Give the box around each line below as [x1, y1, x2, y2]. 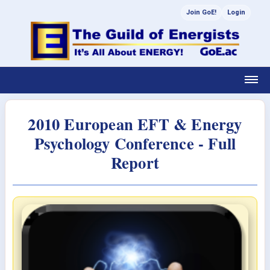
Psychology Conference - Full [34, 131, 236, 155]
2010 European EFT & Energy [28, 112, 242, 136]
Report [110, 151, 160, 174]
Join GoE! [186, 8, 216, 16]
